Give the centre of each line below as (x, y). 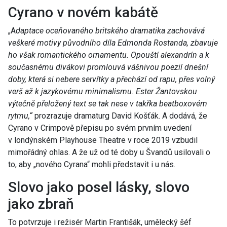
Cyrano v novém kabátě (83, 13)
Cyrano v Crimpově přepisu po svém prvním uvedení (100, 128)
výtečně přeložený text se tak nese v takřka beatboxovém (108, 104)
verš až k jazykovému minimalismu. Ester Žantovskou (103, 92)
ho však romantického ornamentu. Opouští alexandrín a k (109, 55)
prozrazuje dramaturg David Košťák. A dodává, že (120, 116)
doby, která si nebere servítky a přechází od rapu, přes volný (111, 80)
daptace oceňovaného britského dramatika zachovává (110, 31)
